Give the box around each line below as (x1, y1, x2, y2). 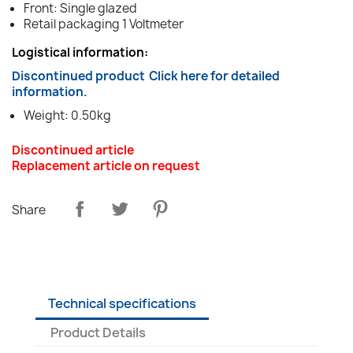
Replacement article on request (12, 157, 200, 174)
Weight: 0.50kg (24, 106, 111, 124)
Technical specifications (48, 294, 196, 312)
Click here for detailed (149, 67, 280, 84)
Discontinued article (12, 141, 134, 158)
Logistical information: (12, 43, 148, 61)
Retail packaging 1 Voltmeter (24, 15, 184, 32)
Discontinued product (12, 67, 145, 84)
